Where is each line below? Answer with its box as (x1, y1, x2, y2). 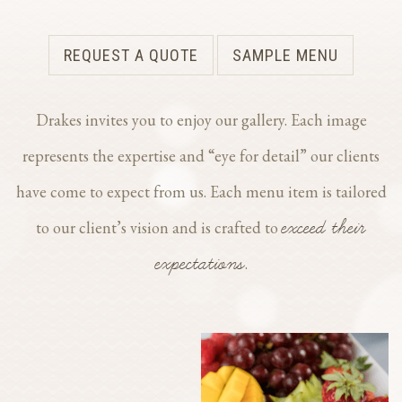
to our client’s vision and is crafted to (36, 216, 282, 238)
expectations (154, 249, 245, 277)
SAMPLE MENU (232, 45, 338, 65)
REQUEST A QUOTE (64, 45, 198, 65)
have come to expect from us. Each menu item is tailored (15, 180, 387, 202)
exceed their (282, 213, 366, 241)
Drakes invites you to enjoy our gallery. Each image (35, 109, 367, 130)
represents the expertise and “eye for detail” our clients (22, 144, 380, 166)
